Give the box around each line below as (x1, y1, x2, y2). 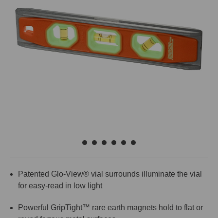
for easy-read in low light (18, 182, 103, 190)
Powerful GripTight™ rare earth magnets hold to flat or (18, 203, 203, 212)
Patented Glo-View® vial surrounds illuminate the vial (18, 170, 202, 178)
